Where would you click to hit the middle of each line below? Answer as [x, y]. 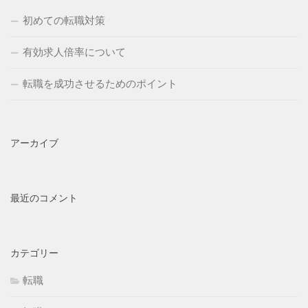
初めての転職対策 [64, 21]
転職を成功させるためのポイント [100, 84]
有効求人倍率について [74, 52]
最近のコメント [44, 198]
